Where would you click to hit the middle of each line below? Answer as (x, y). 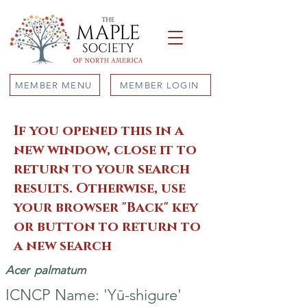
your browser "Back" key (106, 208)
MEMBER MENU (53, 85)
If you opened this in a (99, 131)
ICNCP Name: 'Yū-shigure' (94, 295)
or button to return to (107, 227)
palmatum (60, 270)
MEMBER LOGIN (159, 85)
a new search (63, 246)
